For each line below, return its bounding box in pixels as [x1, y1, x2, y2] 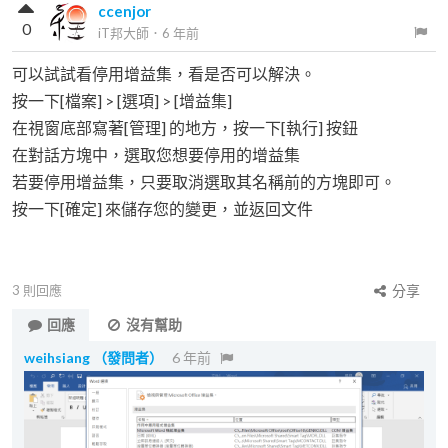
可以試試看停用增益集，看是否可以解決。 [12, 63, 316, 83]
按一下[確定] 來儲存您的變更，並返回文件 [12, 198, 313, 218]
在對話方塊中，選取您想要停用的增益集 [12, 144, 300, 164]
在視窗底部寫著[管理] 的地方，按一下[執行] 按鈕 [12, 117, 358, 137]
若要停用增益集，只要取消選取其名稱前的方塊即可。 [12, 171, 396, 191]
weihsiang [24, 348, 90, 366]
